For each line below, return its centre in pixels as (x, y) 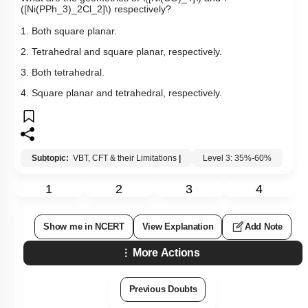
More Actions (166, 252)
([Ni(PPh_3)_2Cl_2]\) (66, 9)
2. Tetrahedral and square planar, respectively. (121, 51)
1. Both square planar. (69, 31)
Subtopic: (51, 158)
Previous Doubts (163, 289)
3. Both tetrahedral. (63, 72)
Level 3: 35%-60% (237, 158)
